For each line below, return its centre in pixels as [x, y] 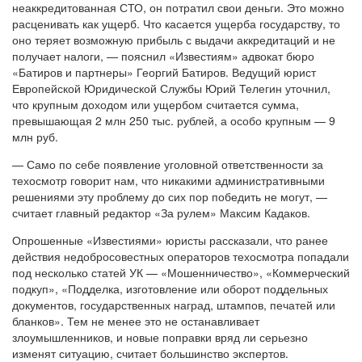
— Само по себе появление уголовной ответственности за [168, 164]
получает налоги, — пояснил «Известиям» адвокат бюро [163, 55]
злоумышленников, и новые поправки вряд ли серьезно [160, 337]
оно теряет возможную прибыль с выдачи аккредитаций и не [174, 39]
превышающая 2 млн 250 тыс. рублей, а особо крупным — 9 [174, 120]
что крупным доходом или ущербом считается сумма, [156, 104]
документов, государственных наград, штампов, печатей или [174, 304]
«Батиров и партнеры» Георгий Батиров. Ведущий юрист [164, 72]
